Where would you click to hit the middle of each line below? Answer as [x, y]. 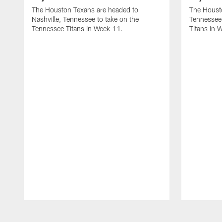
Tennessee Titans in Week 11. [77, 28]
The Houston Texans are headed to [85, 9]
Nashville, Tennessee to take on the [85, 19]
